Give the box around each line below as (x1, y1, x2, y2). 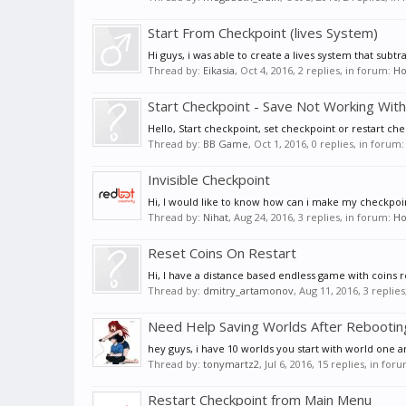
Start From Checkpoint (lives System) (148, 24, 378, 43)
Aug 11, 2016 (299, 284, 358, 298)
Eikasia (203, 63, 235, 78)
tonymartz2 (203, 357, 259, 372)
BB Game (203, 137, 248, 151)
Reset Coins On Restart (148, 244, 296, 263)
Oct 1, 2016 (254, 137, 306, 151)
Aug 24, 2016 (234, 210, 293, 225)
